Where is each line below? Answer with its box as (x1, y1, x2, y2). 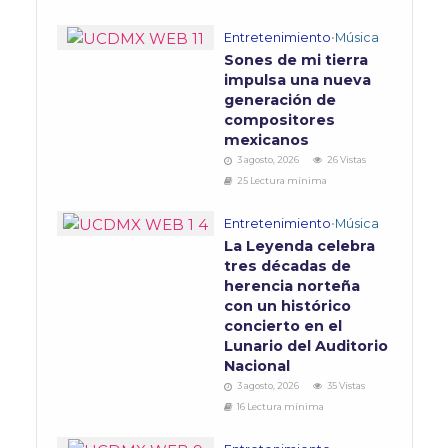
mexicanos (224, 131, 313, 150)
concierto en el (224, 317, 342, 336)
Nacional (224, 357, 294, 376)
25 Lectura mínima (237, 175, 327, 187)
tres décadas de (224, 257, 351, 276)
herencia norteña (224, 277, 360, 296)
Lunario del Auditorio (224, 337, 388, 356)
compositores (224, 111, 335, 130)
